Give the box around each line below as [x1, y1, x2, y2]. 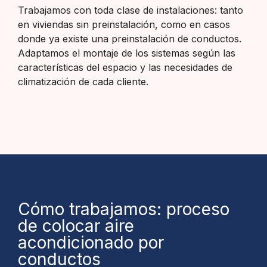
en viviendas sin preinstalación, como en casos [18, 18, 230, 30]
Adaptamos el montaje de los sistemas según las [18, 46, 235, 59]
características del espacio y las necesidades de [18, 61, 232, 73]
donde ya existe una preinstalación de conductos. [18, 32, 241, 45]
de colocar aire [18, 216, 134, 237]
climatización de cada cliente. [18, 75, 148, 88]
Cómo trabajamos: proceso [18, 199, 229, 220]
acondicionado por [18, 232, 164, 253]
